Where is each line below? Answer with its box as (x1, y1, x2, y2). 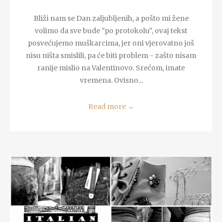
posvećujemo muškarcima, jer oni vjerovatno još (28, 38, 194, 48)
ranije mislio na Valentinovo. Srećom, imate (37, 63, 185, 72)
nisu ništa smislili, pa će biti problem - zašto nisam (26, 51, 196, 60)
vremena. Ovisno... (79, 75, 143, 85)
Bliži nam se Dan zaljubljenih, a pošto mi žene (33, 13, 189, 23)
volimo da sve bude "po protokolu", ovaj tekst (35, 26, 187, 35)
